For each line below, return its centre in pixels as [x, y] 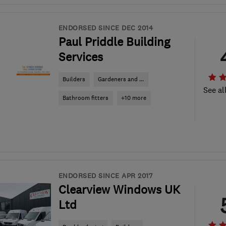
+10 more [134, 98]
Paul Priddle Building [114, 42]
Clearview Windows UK [119, 190]
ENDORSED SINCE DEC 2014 [105, 28]
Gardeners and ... [121, 79]
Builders [74, 79]
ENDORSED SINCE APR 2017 [105, 176]
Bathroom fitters [86, 98]
